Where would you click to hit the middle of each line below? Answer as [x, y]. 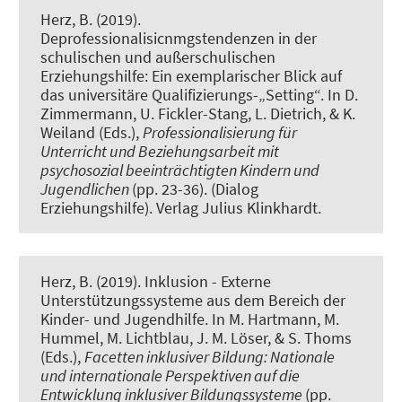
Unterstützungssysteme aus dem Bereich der [193, 301]
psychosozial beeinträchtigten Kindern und [180, 170]
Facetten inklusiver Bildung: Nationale [210, 357]
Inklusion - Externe [208, 282]
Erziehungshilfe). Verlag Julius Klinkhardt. [181, 207]
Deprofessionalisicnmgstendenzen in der [179, 38]
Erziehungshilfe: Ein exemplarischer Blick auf [191, 75]
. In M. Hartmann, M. [272, 319]
